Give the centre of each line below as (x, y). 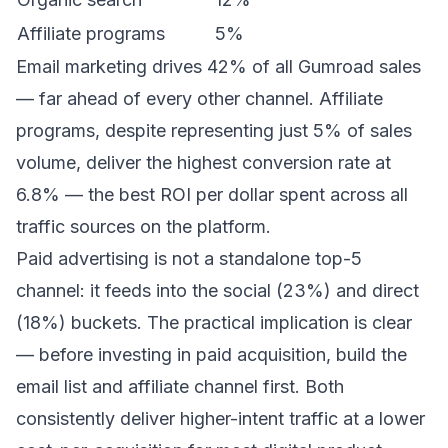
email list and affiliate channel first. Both (180, 386)
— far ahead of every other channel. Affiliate (199, 98)
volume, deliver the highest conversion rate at (203, 162)
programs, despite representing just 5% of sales (214, 130)
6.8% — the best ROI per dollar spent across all (212, 194)
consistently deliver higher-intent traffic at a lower (220, 418)
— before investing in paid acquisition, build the (211, 354)
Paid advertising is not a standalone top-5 (189, 258)
